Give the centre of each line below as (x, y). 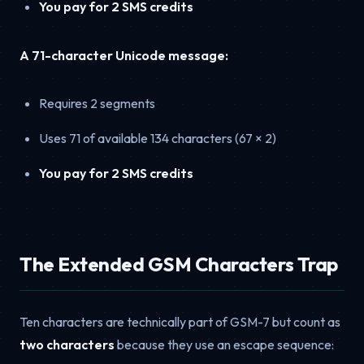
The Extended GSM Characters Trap (179, 264)
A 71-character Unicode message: (124, 55)
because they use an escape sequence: (224, 344)
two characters (67, 344)
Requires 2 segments (97, 103)
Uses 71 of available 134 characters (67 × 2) (158, 138)
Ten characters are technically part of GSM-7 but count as (180, 321)
